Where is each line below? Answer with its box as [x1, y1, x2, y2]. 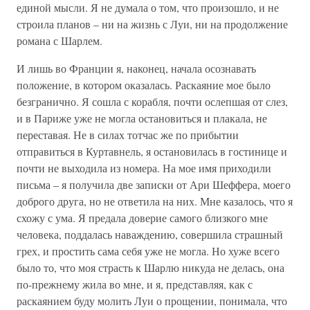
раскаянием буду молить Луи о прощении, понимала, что [17, 293, 287, 308]
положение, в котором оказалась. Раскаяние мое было [17, 77, 271, 92]
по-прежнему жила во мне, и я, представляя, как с [17, 277, 253, 291]
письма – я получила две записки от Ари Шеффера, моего [17, 177, 291, 192]
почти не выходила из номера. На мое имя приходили [17, 161, 271, 175]
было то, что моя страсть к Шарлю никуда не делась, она [17, 260, 284, 275]
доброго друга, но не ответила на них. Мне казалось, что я [17, 194, 293, 208]
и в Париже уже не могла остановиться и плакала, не [17, 111, 267, 125]
